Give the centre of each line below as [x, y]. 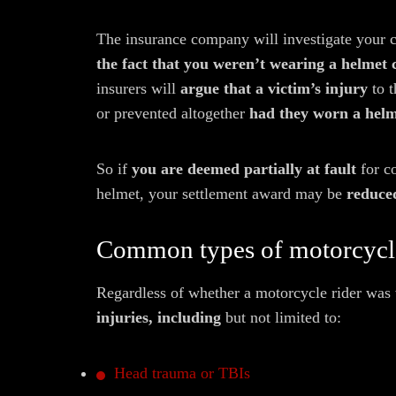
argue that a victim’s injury [274, 88]
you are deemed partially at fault [246, 169]
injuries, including [161, 317]
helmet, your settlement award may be [219, 194]
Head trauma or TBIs [182, 373]
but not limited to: [283, 317]
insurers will [138, 88]
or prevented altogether [173, 113]
